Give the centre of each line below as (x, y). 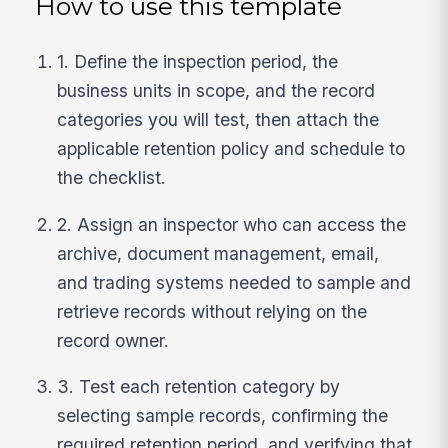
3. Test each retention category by (199, 387)
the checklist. (112, 178)
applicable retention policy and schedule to (231, 149)
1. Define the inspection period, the (198, 62)
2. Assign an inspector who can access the (232, 224)
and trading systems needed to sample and (234, 282)
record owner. (113, 340)
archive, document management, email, (218, 253)
